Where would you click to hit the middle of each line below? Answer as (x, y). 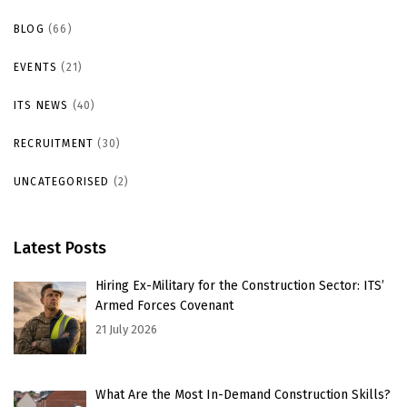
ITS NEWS (41, 105)
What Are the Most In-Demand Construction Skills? (243, 394)
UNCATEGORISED (62, 181)
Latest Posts (60, 248)
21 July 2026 (126, 329)
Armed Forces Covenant (164, 305)
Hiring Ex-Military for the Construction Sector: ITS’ (240, 285)
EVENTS (36, 67)
